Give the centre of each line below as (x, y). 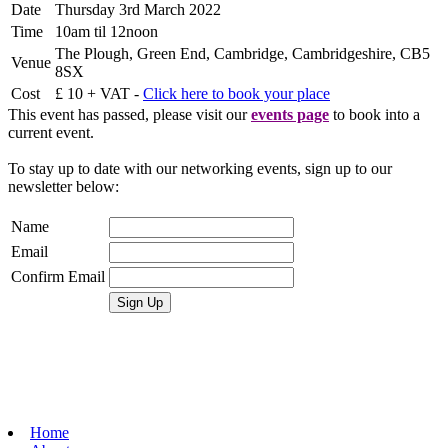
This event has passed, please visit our (129, 114)
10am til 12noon (106, 31)
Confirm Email (58, 276)
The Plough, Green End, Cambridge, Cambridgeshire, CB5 (242, 53)
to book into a (374, 114)
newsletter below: (63, 186)
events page (290, 114)
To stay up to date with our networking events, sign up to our (200, 168)
